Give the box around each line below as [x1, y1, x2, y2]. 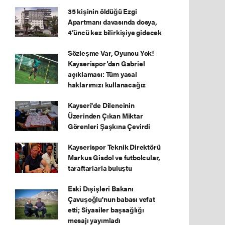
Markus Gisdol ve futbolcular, [67, 152, 161, 162]
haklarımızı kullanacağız [67, 79, 146, 89]
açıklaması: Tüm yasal [67, 69, 137, 79]
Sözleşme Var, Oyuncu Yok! [67, 48, 155, 58]
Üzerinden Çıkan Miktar [67, 110, 143, 121]
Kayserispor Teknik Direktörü [67, 142, 161, 152]
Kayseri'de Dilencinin [67, 100, 135, 110]
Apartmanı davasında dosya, [67, 17, 157, 27]
